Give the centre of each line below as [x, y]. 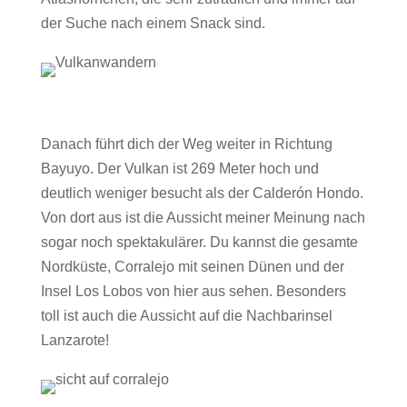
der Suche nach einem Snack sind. [153, 23]
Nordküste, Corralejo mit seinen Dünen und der [192, 267]
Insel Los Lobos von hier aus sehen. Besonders [193, 291]
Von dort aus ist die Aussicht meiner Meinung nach [203, 218]
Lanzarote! [74, 340]
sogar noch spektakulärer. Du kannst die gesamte [199, 242]
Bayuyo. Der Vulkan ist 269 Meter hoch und [179, 169]
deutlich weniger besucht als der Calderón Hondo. [202, 193]
